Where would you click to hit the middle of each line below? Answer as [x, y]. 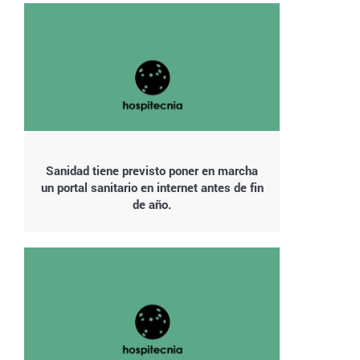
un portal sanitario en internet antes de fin [152, 187]
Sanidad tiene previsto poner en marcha [152, 170]
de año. [152, 204]
